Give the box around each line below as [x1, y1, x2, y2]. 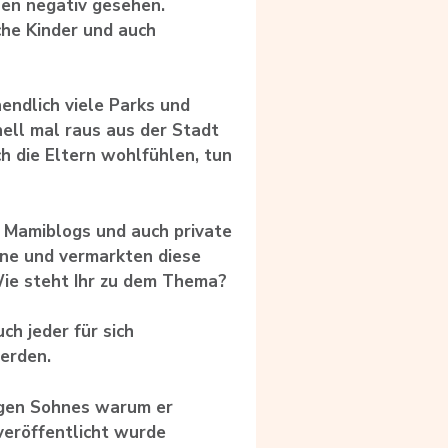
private [174, 219, 232, 243]
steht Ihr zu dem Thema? [24, 269, 227, 293]
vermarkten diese [59, 244, 201, 268]
